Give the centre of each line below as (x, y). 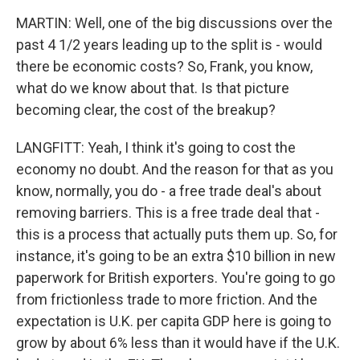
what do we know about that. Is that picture (153, 88)
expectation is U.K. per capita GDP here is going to (174, 321)
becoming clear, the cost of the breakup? (146, 110)
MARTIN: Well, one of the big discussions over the (174, 23)
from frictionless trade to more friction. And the (167, 299)
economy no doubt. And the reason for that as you (175, 169)
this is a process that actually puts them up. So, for (177, 234)
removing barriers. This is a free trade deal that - (168, 213)
